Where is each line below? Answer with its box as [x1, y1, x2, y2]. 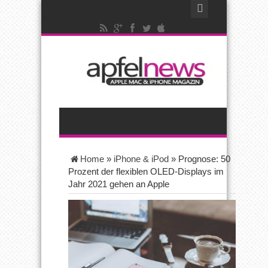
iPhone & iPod [114, 154, 169, 164]
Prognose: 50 [178, 154, 230, 164]
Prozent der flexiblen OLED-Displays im [68, 166, 224, 176]
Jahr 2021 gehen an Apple [68, 179, 169, 189]
